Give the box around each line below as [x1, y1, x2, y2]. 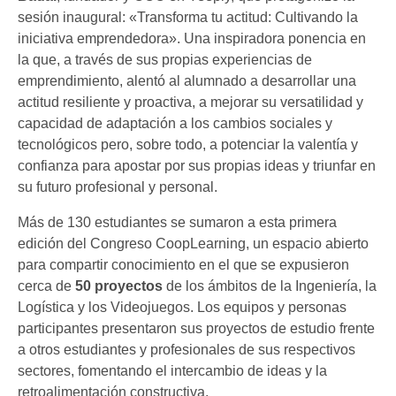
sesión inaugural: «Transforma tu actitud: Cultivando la [18, 9, 358, 25]
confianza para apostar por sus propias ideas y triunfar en [18, 157, 376, 173]
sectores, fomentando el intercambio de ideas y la [18, 362, 327, 378]
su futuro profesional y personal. [18, 179, 217, 194]
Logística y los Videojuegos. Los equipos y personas [18, 299, 346, 315]
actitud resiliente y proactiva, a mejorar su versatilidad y [18, 94, 363, 110]
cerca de [18, 278, 75, 293]
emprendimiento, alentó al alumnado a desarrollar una [18, 72, 356, 88]
